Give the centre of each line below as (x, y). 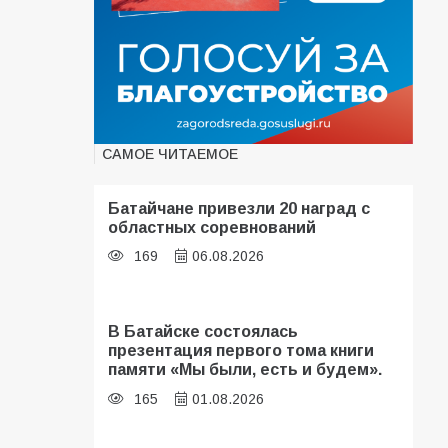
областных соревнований (212, 226)
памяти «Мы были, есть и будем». (245, 369)
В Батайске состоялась (203, 331)
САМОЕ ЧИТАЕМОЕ (170, 153)
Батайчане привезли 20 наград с (239, 207)
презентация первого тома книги (241, 350)
